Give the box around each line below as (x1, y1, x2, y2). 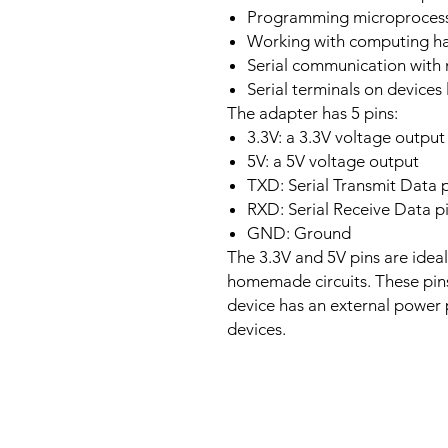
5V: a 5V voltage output (247, 151, 419, 171)
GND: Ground (247, 223, 351, 243)
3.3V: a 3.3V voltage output (247, 127, 445, 147)
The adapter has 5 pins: (227, 103, 398, 123)
